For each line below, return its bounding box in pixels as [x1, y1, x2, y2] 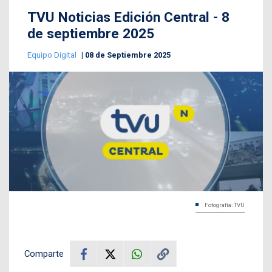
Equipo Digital [27, 50, 78, 60]
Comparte [24, 248, 64, 260]
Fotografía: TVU [205, 202, 245, 209]
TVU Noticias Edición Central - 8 [27, 9, 229, 26]
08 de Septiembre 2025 [85, 50, 171, 60]
